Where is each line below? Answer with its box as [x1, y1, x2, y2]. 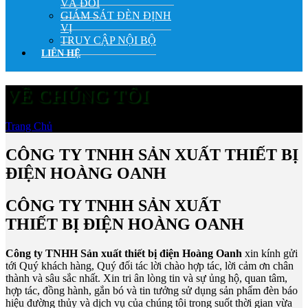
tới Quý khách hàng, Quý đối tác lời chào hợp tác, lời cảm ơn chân [5, 260, 294, 272]
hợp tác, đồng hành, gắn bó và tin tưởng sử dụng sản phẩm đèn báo [5, 285, 298, 297]
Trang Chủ [5, 120, 52, 132]
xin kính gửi [242, 247, 298, 260]
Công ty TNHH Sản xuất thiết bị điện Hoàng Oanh [5, 247, 242, 260]
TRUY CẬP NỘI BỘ [60, 34, 156, 46]
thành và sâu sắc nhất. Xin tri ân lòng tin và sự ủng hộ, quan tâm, [5, 272, 287, 285]
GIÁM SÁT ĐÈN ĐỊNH [60, 10, 171, 21]
